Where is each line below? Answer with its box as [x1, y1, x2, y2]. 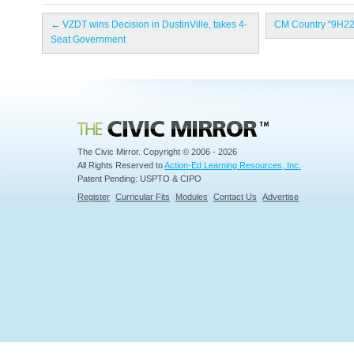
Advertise [262, 192, 299, 201]
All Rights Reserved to [77, 160, 164, 170]
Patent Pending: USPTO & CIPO [77, 174, 201, 183]
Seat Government [51, 34, 126, 45]
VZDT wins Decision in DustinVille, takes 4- [60, 19, 247, 30]
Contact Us [213, 192, 257, 201]
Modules [175, 192, 208, 201]
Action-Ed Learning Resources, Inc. [164, 160, 301, 170]
